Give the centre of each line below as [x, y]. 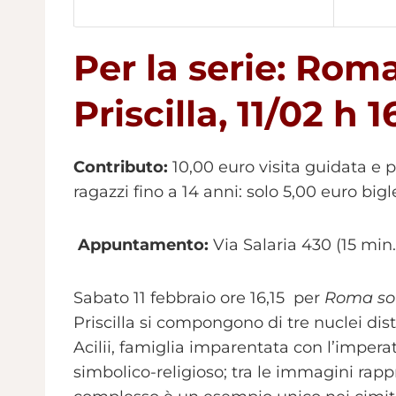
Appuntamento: [141, 244]
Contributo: [121, 167]
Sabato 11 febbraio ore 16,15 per [199, 297]
